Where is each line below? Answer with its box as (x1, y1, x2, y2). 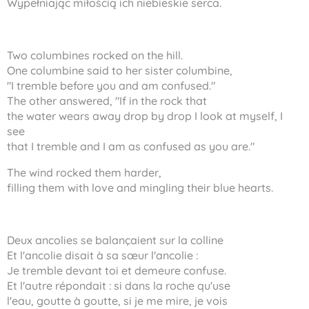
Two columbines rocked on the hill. (7, 48, 183, 62)
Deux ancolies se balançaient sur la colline (7, 233, 223, 247)
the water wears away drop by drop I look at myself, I (7, 109, 283, 123)
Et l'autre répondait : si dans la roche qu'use (7, 279, 230, 292)
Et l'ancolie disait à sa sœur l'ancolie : (7, 248, 198, 262)
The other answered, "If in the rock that (7, 94, 207, 108)
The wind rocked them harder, (7, 166, 161, 179)
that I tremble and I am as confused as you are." (7, 139, 255, 153)
